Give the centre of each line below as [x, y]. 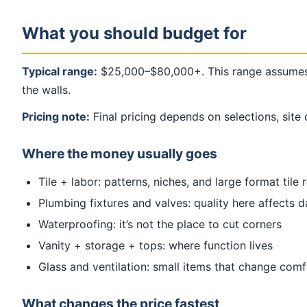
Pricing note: [56, 117]
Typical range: [60, 72]
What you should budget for [134, 34]
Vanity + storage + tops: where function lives [156, 246]
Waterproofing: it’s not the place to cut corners [160, 224]
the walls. [46, 90]
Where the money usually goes [120, 154]
